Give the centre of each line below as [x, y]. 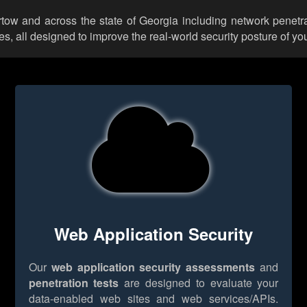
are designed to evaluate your [199, 282]
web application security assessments [153, 267]
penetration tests [74, 282]
